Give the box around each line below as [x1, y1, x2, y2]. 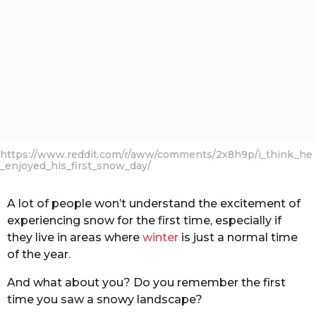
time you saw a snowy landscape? [7, 293, 202, 307]
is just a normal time [178, 230, 298, 244]
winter [142, 230, 178, 244]
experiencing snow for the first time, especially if [7, 213, 281, 227]
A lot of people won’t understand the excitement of [7, 196, 300, 210]
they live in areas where [7, 230, 142, 244]
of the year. [7, 247, 71, 261]
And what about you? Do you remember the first [7, 276, 286, 290]
